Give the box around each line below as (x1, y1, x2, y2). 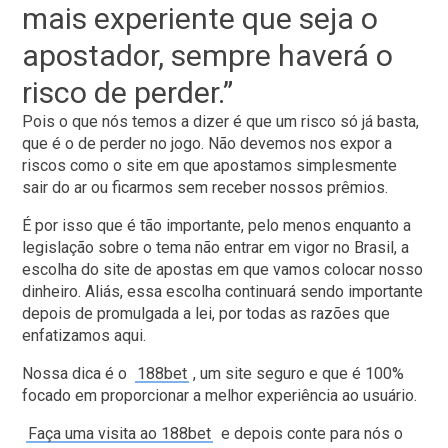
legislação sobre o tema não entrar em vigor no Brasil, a (22, 238, 410, 258)
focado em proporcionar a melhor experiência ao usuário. (22, 386, 418, 406)
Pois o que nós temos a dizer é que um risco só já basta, (22, 112, 420, 132)
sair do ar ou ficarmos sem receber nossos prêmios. (22, 178, 389, 198)
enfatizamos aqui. (22, 326, 147, 346)
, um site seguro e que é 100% (193, 364, 405, 384)
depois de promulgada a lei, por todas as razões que (22, 304, 391, 324)
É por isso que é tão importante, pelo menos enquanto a (22, 216, 412, 236)
